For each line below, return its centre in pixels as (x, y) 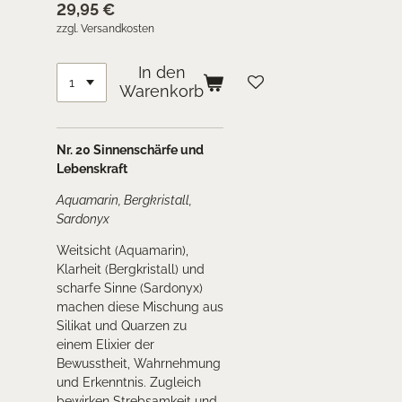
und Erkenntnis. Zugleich (128, 383)
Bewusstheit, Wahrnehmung (138, 364)
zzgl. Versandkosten (105, 29)
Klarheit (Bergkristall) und (130, 270)
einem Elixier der (105, 345)
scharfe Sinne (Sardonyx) (129, 288)
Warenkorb (162, 92)
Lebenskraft (92, 169)
